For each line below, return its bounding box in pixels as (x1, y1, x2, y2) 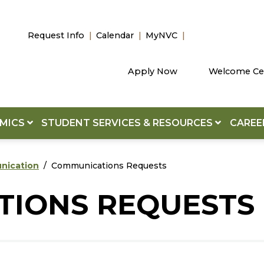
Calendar (95, 30, 134, 41)
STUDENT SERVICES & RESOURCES (41, 117, 216, 128)
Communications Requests (51, 160, 167, 171)
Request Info (27, 30, 84, 41)
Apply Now (127, 66, 177, 77)
